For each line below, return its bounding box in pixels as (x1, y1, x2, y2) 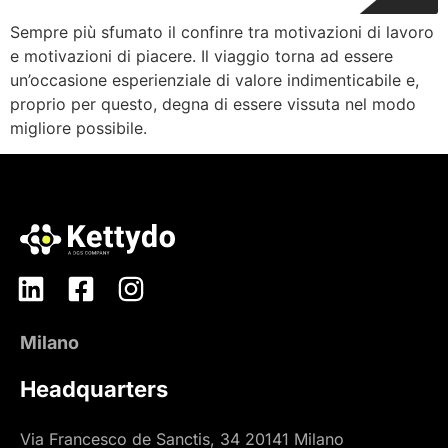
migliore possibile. (10, 118, 147, 139)
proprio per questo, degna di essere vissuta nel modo (10, 94, 416, 115)
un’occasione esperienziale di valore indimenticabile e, (10, 70, 419, 91)
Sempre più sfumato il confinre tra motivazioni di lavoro (10, 22, 434, 43)
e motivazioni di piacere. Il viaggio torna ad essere (10, 46, 393, 67)
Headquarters (20, 375, 168, 402)
